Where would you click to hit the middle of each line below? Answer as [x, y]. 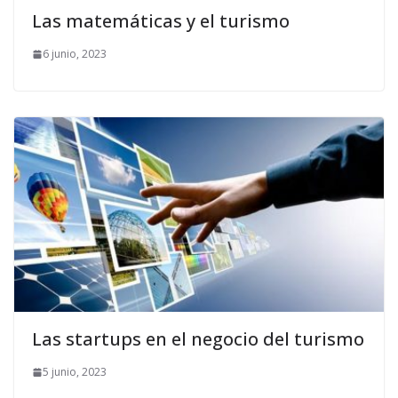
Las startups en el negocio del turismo [198, 339]
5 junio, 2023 [75, 372]
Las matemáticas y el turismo [161, 21]
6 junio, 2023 [75, 54]
